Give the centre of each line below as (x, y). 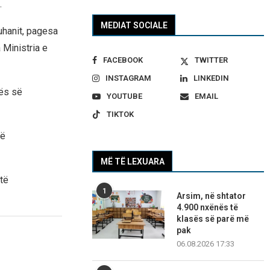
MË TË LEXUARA (133, 162)
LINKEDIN (211, 78)
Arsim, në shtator (212, 196)
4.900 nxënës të (208, 208)
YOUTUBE (125, 96)
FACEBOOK (123, 60)
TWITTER (211, 60)
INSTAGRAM (129, 78)
